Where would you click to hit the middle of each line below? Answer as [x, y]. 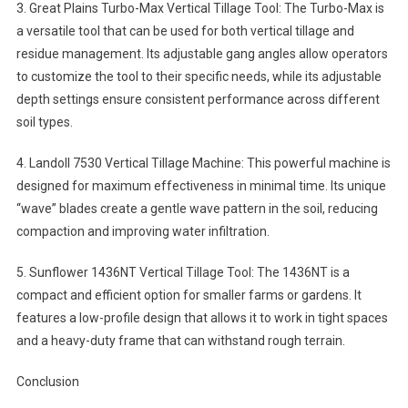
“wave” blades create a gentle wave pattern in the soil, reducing [197, 209]
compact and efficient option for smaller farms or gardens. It [189, 296]
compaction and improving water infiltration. [143, 232]
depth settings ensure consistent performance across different [198, 100]
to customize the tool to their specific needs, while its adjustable [199, 77]
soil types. [44, 122]
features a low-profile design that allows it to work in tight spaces [202, 318]
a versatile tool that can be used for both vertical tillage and [185, 31]
